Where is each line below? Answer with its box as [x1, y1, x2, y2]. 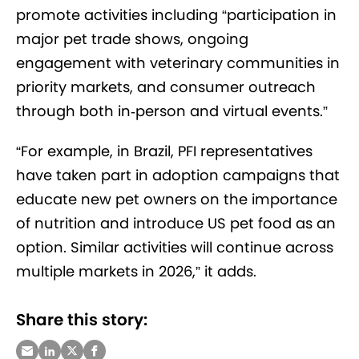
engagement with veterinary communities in [16, 52, 340, 73]
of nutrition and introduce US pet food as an [16, 212, 336, 233]
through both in [16, 100, 131, 121]
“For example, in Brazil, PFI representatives [16, 140, 313, 161]
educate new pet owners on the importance [16, 188, 337, 209]
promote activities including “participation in [16, 4, 337, 25]
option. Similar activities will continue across [16, 236, 333, 257]
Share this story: [16, 308, 147, 331]
